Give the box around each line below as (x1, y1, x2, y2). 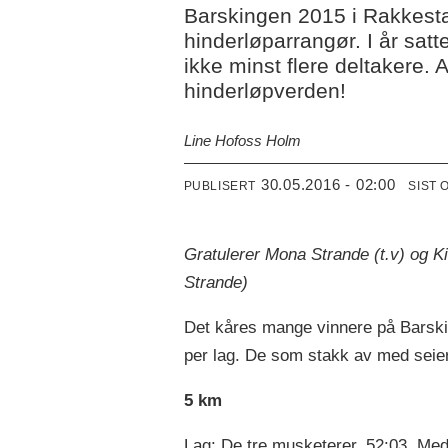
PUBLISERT (183, 179, 257, 194)
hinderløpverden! (183, 78, 346, 102)
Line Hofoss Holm (183, 132, 301, 150)
